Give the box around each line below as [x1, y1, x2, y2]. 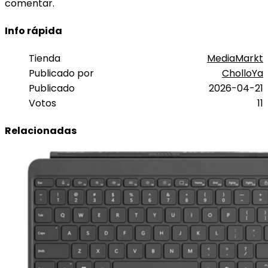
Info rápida [5, 23, 62, 38]
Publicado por [29, 66, 94, 81]
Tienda [29, 51, 60, 66]
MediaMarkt [207, 51, 263, 66]
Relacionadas [5, 124, 77, 138]
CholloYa [222, 66, 263, 81]
